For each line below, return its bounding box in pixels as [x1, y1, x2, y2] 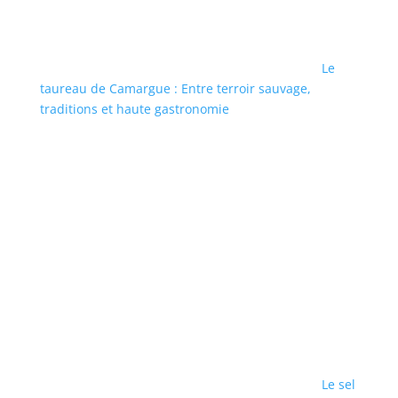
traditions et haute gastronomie [39, 99, 229, 117]
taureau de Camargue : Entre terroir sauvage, [39, 79, 311, 97]
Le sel [321, 375, 355, 393]
